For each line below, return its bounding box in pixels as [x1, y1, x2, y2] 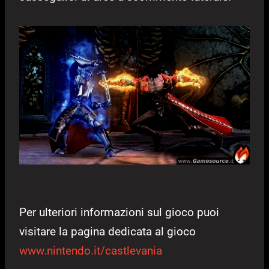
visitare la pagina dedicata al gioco [19, 224, 196, 238]
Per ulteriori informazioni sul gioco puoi [19, 205, 219, 219]
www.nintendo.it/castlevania [19, 243, 162, 258]
